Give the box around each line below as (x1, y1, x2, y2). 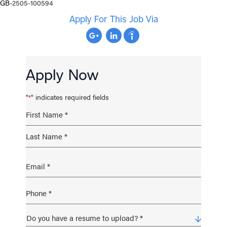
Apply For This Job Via (69, 13, 158, 25)
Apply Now (26, 64, 99, 85)
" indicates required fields (31, 92, 109, 102)
